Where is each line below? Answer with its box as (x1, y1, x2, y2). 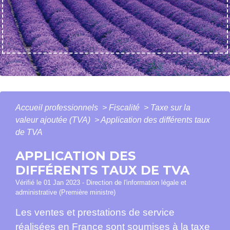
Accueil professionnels (15, 103, 100, 112)
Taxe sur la (150, 103, 190, 112)
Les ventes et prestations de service (15, 206, 175, 218)
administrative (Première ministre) (15, 188, 116, 196)
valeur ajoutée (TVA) (15, 115, 92, 124)
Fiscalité (109, 103, 142, 112)
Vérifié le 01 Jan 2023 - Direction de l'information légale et (15, 178, 186, 186)
